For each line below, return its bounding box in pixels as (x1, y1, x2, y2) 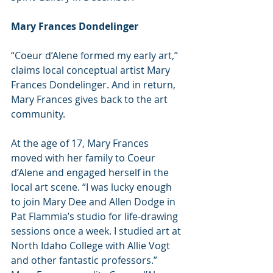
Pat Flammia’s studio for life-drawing (11, 209, 180, 223)
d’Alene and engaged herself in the (11, 165, 171, 179)
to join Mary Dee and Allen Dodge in (11, 194, 178, 208)
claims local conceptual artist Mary (11, 63, 172, 77)
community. (11, 107, 65, 121)
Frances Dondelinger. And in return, (11, 77, 178, 91)
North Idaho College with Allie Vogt (11, 238, 172, 252)
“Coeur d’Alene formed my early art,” (11, 48, 180, 62)
